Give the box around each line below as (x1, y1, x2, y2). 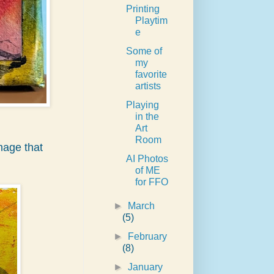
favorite (135, 69, 167, 80)
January (128, 262, 163, 273)
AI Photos (125, 154, 168, 165)
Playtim (135, 15, 168, 26)
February (128, 231, 168, 242)
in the (135, 111, 159, 122)
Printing (125, 4, 160, 15)
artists (135, 81, 161, 92)
